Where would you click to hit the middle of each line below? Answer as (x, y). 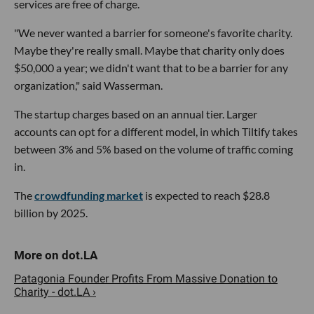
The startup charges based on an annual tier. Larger (136, 114)
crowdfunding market (89, 195)
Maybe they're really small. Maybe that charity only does (149, 50)
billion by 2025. (51, 212)
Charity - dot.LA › (55, 292)
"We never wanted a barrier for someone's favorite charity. (153, 32)
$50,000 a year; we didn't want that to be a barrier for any (151, 67)
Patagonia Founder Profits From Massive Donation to (146, 278)
